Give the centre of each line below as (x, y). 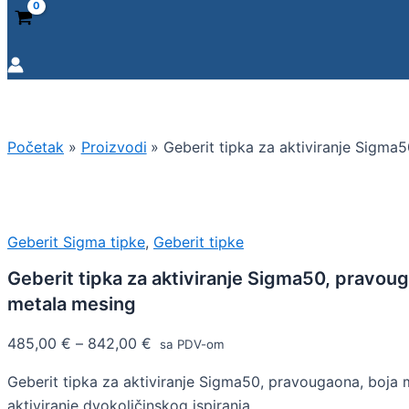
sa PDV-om (190, 345)
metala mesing (72, 304)
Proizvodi (114, 147)
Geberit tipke (199, 242)
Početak (36, 147)
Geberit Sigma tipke (76, 242)
